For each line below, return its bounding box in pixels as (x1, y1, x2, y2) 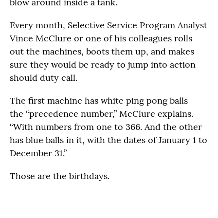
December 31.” (10, 147, 67, 159)
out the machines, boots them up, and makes (10, 46, 194, 57)
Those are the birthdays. (10, 170, 109, 182)
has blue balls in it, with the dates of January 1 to (10, 134, 207, 145)
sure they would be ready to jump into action (10, 59, 196, 70)
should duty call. (10, 72, 77, 83)
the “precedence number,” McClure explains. (10, 108, 193, 119)
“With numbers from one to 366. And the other (10, 121, 202, 132)
